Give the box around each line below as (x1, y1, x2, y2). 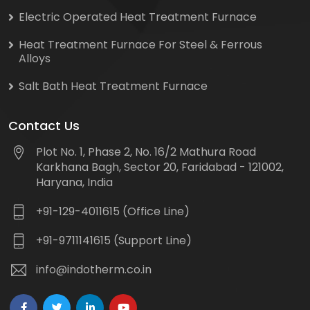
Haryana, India (36, 174, 113, 190)
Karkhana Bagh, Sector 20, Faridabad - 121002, (36, 158, 284, 175)
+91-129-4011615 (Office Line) (36, 203, 190, 219)
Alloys (19, 50, 51, 66)
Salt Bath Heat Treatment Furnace (19, 77, 208, 94)
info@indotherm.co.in (36, 261, 152, 277)
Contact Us (8, 116, 80, 134)
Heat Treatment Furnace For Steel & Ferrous (19, 36, 262, 53)
